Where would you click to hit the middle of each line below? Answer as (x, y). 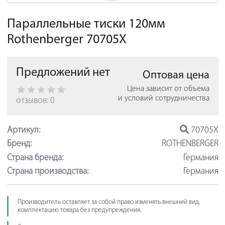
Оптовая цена (176, 76)
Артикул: (23, 130)
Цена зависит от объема (168, 89)
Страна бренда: (35, 158)
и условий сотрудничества (163, 98)
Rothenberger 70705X (67, 40)
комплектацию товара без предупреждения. (79, 210)
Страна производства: (47, 172)
